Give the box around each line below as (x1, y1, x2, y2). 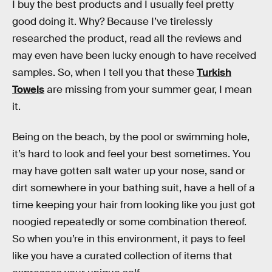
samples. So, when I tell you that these (12, 66, 197, 79)
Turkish (197, 66, 231, 79)
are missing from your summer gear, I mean (44, 83, 252, 96)
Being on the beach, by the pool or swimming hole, (12, 130, 250, 143)
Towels (12, 83, 44, 96)
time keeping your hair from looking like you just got (12, 198, 256, 211)
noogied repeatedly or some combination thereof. (12, 215, 246, 228)
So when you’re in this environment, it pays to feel (12, 232, 245, 245)
